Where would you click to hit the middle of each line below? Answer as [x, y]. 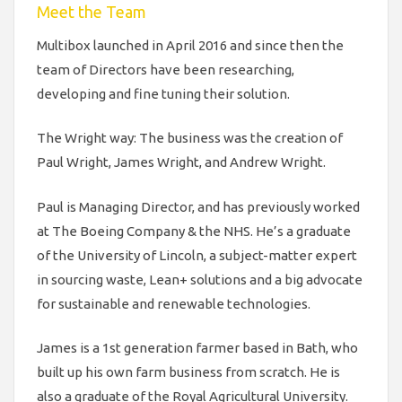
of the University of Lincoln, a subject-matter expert [197, 255]
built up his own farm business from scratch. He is [188, 372]
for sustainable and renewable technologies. [174, 303]
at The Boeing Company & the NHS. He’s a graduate [194, 231]
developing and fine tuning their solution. [163, 93]
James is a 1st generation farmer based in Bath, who [197, 348]
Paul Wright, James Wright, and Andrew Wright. [181, 162]
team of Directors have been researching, [166, 69]
